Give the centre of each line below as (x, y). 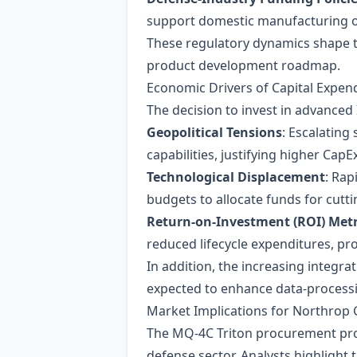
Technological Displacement (236, 177)
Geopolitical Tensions (214, 132)
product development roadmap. (243, 65)
